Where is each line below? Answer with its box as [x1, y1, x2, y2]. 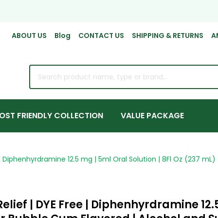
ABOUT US [12, 31, 47, 40]
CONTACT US [78, 31, 124, 40]
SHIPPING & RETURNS [132, 31, 203, 40]
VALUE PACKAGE [121, 109, 184, 121]
